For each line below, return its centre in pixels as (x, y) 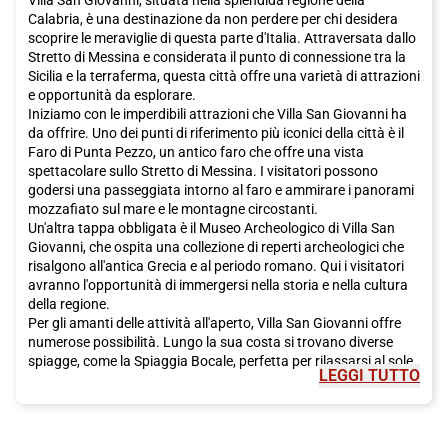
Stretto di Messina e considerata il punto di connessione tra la (217, 56)
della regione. (69, 303)
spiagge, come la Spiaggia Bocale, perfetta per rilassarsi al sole (220, 360)
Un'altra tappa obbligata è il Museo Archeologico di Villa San (211, 227)
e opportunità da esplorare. (112, 94)
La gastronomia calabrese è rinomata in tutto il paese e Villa (212, 436)
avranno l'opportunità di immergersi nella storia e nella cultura (218, 284)
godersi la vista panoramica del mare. (143, 417)
